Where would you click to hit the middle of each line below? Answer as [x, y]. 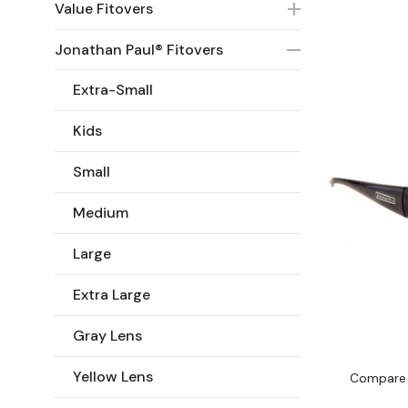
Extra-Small [113, 89]
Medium [101, 212]
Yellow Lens [113, 376]
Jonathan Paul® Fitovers [139, 49]
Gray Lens [107, 335]
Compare [378, 378]
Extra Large [112, 294]
